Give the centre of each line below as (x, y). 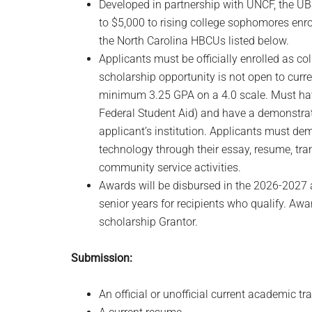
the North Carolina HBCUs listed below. (194, 41)
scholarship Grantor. (148, 222)
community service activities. (170, 167)
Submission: (102, 258)
